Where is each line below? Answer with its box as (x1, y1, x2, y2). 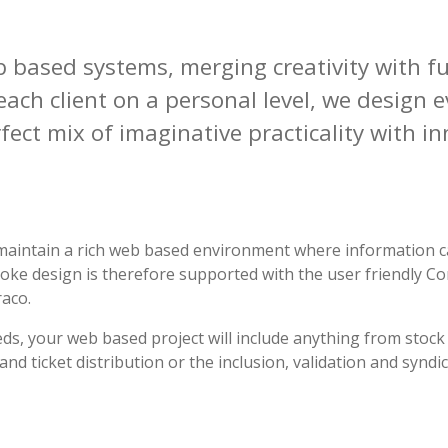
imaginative (119, 117, 242, 148)
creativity (273, 51, 369, 82)
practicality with (242, 117, 422, 148)
